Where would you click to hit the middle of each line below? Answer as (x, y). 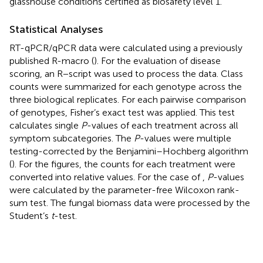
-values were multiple (186, 138)
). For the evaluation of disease (157, 60)
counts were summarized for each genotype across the (126, 86)
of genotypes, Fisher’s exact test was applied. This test (122, 112)
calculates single (45, 125)
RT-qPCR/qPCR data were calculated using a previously (126, 48)
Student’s (30, 215)
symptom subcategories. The (72, 138)
